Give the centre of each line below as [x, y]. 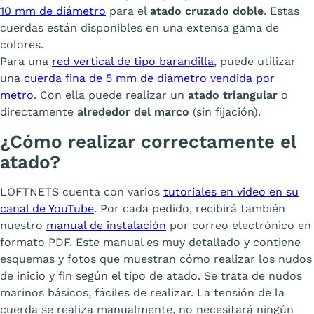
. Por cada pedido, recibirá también [190, 209]
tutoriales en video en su [231, 192]
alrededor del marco [133, 112]
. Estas [281, 11]
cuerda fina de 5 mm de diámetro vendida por [149, 78]
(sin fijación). [225, 112]
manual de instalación [106, 226]
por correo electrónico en [239, 226]
